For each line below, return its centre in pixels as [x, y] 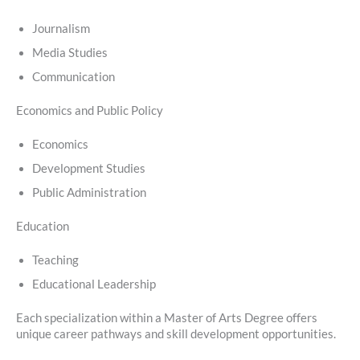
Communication [74, 77]
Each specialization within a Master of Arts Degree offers [167, 317]
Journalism [61, 29]
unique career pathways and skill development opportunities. [176, 333]
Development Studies [89, 169]
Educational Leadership [94, 284]
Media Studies [70, 53]
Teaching [55, 260]
